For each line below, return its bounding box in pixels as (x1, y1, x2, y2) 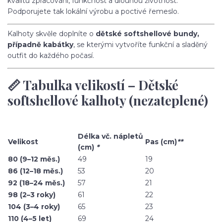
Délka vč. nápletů (78, 131, 143, 141)
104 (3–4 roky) (8, 202, 60, 211)
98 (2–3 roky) (8, 190, 55, 199)
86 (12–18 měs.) (8, 166, 63, 175)
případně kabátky (7, 40, 73, 49)
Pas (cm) (145, 137, 177, 146)
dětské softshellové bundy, (96, 29, 199, 38)
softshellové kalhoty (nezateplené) (7, 92, 208, 110)
